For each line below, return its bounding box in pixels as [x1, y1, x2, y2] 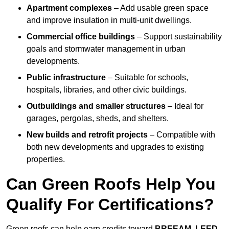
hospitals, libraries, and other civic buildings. [27, 85, 187, 94]
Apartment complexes [27, 3, 112, 12]
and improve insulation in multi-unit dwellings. [27, 15, 192, 25]
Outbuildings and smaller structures [27, 101, 166, 110]
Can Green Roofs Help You [6, 174, 216, 193]
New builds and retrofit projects [27, 130, 148, 139]
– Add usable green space [112, 3, 209, 12]
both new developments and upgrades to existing [27, 142, 204, 151]
